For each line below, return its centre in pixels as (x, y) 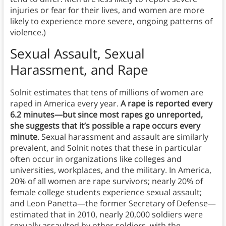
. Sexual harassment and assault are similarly (123, 137)
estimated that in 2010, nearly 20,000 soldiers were (106, 215)
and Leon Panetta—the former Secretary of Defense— (113, 204)
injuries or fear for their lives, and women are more (107, 10)
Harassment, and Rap (75, 70)
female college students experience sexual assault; (106, 192)
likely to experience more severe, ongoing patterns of (111, 21)
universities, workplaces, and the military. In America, (110, 170)
